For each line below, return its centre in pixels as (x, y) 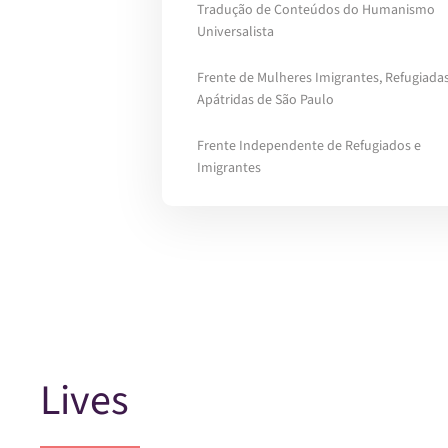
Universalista (235, 32)
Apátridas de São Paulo (265, 100)
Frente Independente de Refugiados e (309, 146)
